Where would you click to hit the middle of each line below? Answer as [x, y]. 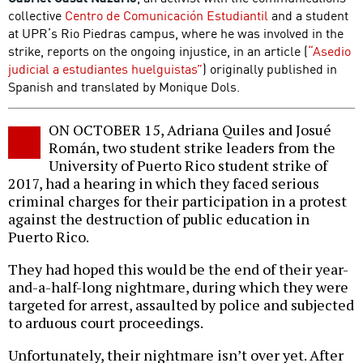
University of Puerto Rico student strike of [188, 166]
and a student [308, 15]
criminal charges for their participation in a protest [177, 201]
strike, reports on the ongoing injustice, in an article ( [158, 51]
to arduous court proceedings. [106, 323]
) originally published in [270, 68]
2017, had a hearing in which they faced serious [164, 184]
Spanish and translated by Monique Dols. [124, 86]
